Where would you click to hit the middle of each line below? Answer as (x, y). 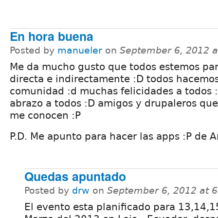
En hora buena (52, 36)
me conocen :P (45, 115)
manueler (80, 50)
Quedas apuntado (75, 176)
